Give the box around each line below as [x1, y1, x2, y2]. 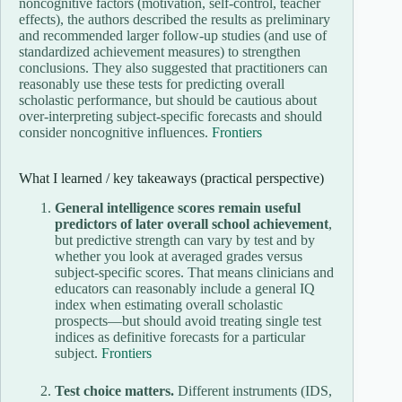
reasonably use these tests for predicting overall [19, 76, 284, 92]
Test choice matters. [55, 383, 174, 399]
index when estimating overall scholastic [55, 297, 283, 313]
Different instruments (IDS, [174, 383, 332, 399]
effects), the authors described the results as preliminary [19, 12, 330, 28]
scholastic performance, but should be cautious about [19, 92, 317, 109]
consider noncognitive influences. [19, 125, 212, 141]
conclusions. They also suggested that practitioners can [19, 60, 328, 76]
